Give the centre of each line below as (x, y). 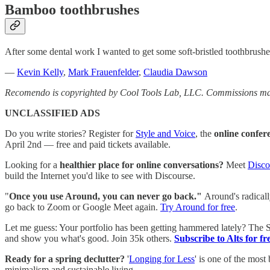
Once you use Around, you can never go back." (107, 196)
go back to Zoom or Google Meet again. (83, 207)
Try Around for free (198, 207)
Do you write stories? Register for (70, 133)
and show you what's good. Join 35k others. (89, 238)
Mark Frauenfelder (103, 72)
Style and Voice (165, 133)
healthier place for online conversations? (142, 165)
